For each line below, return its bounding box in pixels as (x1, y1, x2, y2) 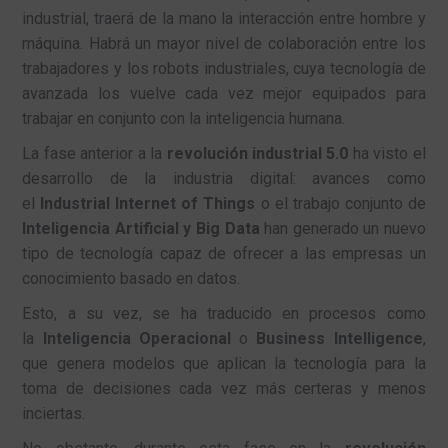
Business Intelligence (256, 328, 423, 348)
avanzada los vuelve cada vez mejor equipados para (22, 83, 426, 103)
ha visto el (348, 143, 426, 163)
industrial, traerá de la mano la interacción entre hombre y (22, 8, 426, 28)
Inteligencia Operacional (34, 328, 231, 348)
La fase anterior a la (22, 143, 167, 163)
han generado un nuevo (259, 218, 426, 238)
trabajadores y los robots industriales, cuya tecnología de (22, 58, 426, 78)
